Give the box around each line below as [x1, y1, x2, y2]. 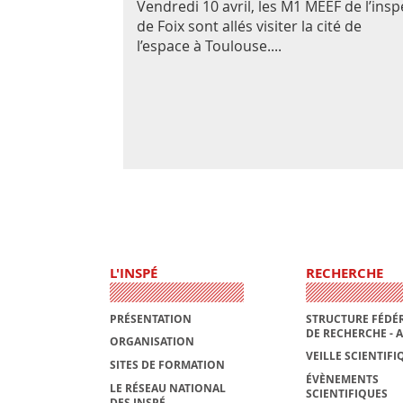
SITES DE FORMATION [110, 357, 225, 372]
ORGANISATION [110, 334, 194, 350]
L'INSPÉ [110, 264, 157, 283]
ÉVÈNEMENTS [305, 372, 379, 387]
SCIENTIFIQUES [305, 386, 388, 401]
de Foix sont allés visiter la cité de [137, 16, 362, 37]
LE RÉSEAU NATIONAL [110, 380, 226, 396]
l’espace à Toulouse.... [137, 36, 282, 57]
